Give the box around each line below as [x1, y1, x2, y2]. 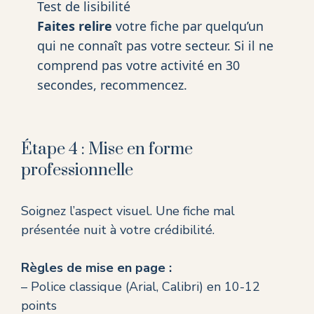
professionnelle [21, 160, 133, 182]
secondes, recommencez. [36, 76, 187, 94]
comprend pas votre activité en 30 [36, 57, 240, 74]
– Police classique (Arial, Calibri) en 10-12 [21, 278, 260, 296]
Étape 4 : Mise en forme [21, 139, 193, 161]
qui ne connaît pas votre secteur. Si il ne [36, 37, 273, 55]
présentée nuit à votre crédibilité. [21, 221, 214, 239]
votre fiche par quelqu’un [111, 18, 264, 35]
